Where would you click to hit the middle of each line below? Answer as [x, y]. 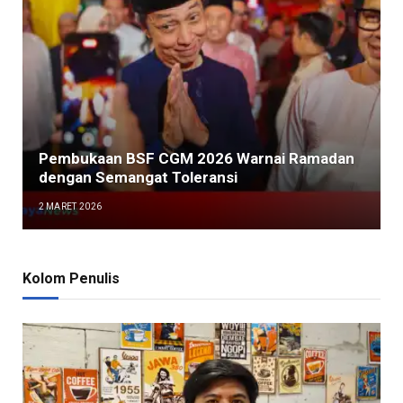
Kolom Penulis [71, 279]
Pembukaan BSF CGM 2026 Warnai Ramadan [196, 158]
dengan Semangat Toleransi [138, 177]
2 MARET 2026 [70, 206]
